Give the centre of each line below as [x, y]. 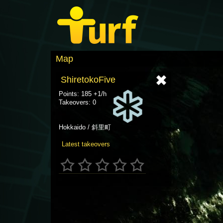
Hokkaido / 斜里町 [85, 127]
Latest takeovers [86, 144]
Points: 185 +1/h [83, 94]
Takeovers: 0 [77, 102]
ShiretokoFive [88, 80]
